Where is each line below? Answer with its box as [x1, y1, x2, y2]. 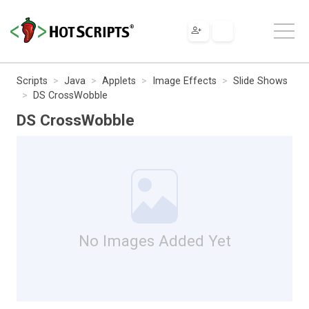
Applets [102, 74, 136, 87]
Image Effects [152, 74, 217, 87]
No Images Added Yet [78, 231, 231, 250]
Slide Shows [233, 74, 288, 87]
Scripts [17, 74, 48, 87]
